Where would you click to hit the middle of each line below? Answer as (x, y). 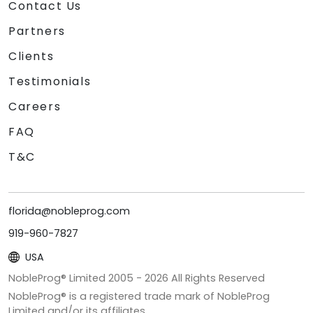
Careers (35, 106)
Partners (37, 31)
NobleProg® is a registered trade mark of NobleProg (139, 296)
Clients (31, 56)
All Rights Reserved (217, 278)
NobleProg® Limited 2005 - (77, 278)
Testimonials (50, 81)
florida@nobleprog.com (69, 211)
